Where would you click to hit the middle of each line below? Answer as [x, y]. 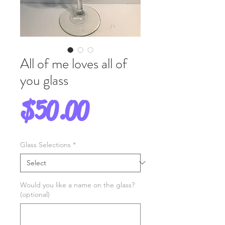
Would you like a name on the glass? [77, 185]
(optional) [35, 194]
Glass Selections [45, 144]
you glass [44, 80]
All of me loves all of [74, 64]
